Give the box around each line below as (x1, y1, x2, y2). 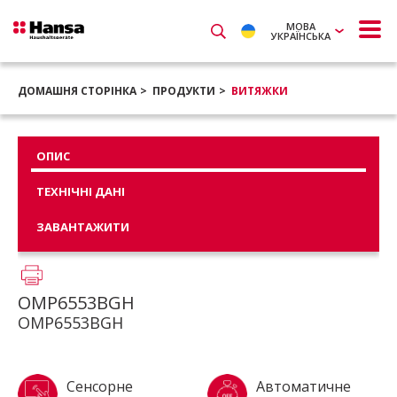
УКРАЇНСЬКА (271, 29, 331, 43)
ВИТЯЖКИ (231, 83, 288, 98)
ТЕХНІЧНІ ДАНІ (36, 183, 125, 199)
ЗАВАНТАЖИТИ (36, 219, 129, 235)
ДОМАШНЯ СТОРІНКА (18, 83, 136, 98)
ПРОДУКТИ (152, 83, 215, 98)
